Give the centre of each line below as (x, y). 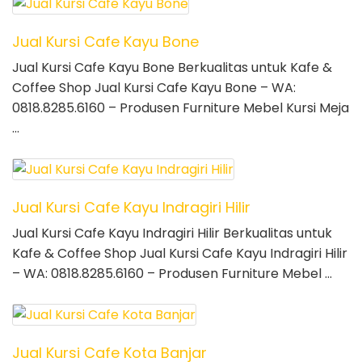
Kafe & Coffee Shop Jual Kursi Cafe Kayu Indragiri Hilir (180, 254)
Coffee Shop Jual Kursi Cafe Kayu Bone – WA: (154, 88)
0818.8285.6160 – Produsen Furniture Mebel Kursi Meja (181, 108)
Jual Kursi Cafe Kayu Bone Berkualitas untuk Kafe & (172, 68)
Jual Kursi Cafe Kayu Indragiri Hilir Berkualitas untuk (172, 234)
